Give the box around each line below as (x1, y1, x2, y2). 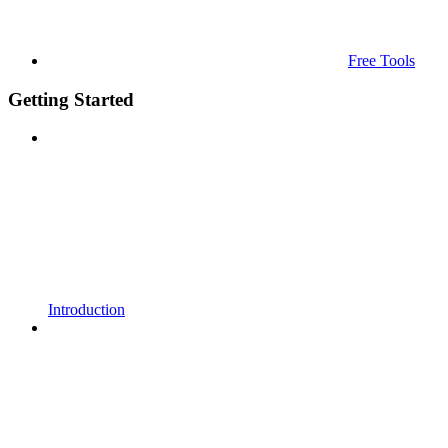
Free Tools (348, 51, 415, 69)
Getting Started (8, 88, 134, 110)
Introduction (48, 301, 125, 319)
